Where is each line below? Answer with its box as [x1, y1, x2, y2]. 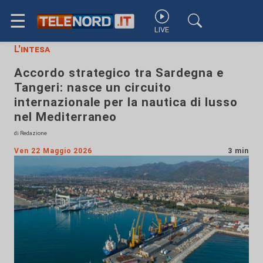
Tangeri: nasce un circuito [14, 80, 171, 95]
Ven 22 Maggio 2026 [14, 147, 93, 155]
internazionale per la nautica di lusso [14, 95, 238, 109]
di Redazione [14, 130, 47, 136]
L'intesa [14, 43, 50, 55]
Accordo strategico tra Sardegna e [14, 66, 224, 80]
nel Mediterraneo [14, 110, 117, 124]
